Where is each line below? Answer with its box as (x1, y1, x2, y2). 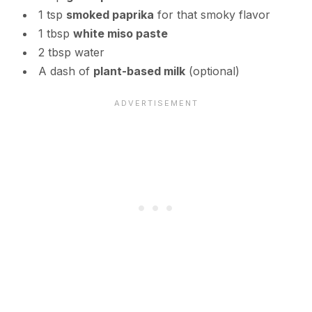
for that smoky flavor (153, 7, 270, 22)
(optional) (185, 63, 240, 78)
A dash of (38, 63, 93, 78)
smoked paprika (65, 7, 154, 22)
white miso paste (72, 26, 168, 40)
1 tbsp (38, 26, 73, 40)
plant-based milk (93, 63, 185, 78)
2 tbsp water (38, 45, 104, 59)
